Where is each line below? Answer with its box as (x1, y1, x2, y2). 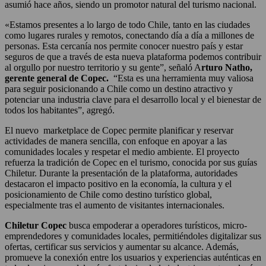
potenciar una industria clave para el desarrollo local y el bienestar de (5, 94, 261, 104)
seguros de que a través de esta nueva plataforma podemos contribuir (5, 51, 261, 62)
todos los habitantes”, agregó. (5, 104, 115, 115)
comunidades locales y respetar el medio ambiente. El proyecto (5, 146, 239, 157)
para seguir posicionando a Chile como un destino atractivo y (5, 83, 233, 94)
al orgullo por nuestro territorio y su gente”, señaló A (5, 62, 201, 72)
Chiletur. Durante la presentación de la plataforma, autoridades (5, 167, 237, 178)
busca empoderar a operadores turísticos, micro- (66, 220, 247, 230)
